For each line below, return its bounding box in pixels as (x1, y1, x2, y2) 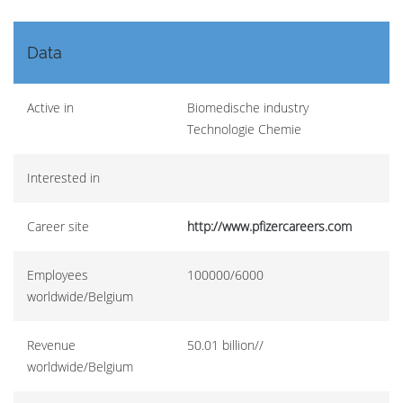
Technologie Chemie (187, 121, 301, 138)
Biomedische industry (187, 99, 309, 116)
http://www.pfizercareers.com (187, 218, 352, 235)
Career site (27, 218, 89, 235)
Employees (27, 266, 88, 283)
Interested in (27, 169, 100, 186)
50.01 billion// (187, 336, 264, 354)
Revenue (27, 336, 76, 354)
